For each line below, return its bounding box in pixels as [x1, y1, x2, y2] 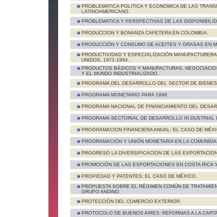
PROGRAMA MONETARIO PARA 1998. [81, 92, 169, 97]
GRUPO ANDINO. [81, 189, 121, 194]
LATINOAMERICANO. [81, 9, 130, 14]
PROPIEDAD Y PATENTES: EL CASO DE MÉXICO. [81, 173, 197, 179]
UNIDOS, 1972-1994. [81, 57, 129, 62]
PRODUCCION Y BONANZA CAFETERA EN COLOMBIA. [81, 30, 208, 35]
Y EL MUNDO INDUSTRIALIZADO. [81, 71, 159, 76]
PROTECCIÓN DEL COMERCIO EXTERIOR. [81, 199, 181, 204]
